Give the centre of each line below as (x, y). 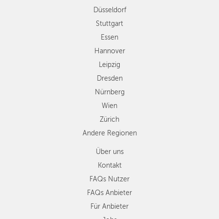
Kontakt (109, 165)
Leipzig (109, 65)
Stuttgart (109, 23)
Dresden (109, 78)
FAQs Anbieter (109, 193)
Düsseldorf (109, 10)
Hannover (109, 51)
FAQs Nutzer (109, 179)
